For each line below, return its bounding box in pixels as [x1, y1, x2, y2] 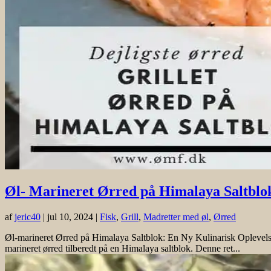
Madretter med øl [143, 212, 209, 223]
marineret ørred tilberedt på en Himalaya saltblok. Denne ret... [5, 243, 240, 254]
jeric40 [15, 212, 41, 223]
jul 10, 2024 [47, 212, 93, 223]
